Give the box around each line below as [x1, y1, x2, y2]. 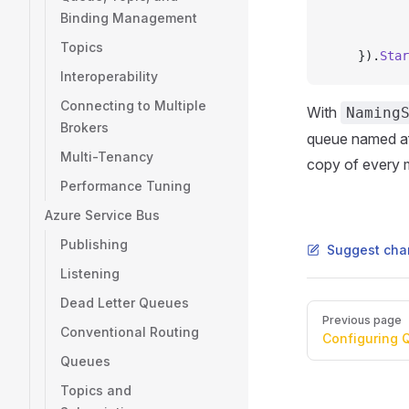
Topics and [60, 383, 131, 398]
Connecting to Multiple [60, 98, 206, 113]
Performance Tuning [60, 178, 191, 194]
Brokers [60, 120, 109, 135]
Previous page [322, 313, 402, 328]
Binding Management [60, 10, 197, 26]
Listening [60, 266, 120, 281]
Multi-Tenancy [60, 149, 153, 164]
